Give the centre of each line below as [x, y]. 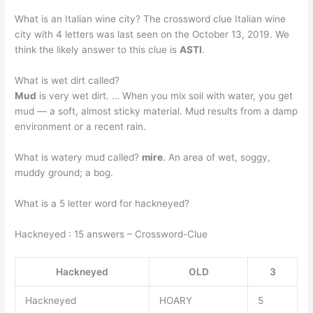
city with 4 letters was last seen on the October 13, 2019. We [152, 35]
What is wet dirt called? [67, 81]
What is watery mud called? [79, 158]
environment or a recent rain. [81, 127]
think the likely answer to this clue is [97, 50]
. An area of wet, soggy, [217, 158]
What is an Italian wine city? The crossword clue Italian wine [151, 19]
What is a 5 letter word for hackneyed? [102, 203]
